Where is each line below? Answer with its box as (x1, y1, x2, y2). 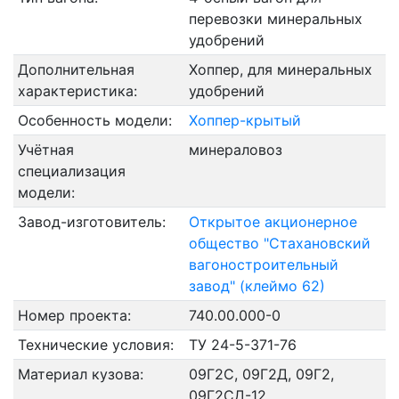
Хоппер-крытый (188, 111, 301, 129)
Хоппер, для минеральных (188, 61, 372, 78)
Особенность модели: (17, 111, 172, 129)
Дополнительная (17, 61, 134, 78)
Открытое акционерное (188, 213, 357, 231)
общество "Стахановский (188, 234, 370, 252)
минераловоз (188, 141, 282, 159)
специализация (17, 162, 126, 180)
